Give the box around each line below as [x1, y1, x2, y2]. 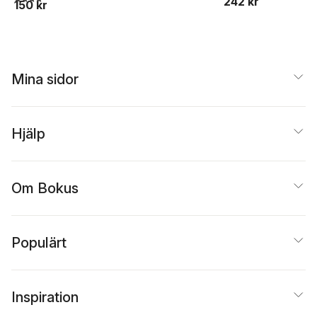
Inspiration [11, 288, 79, 306]
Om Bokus [11, 179, 79, 197]
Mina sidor [11, 70, 79, 88]
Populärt [11, 234, 67, 251]
